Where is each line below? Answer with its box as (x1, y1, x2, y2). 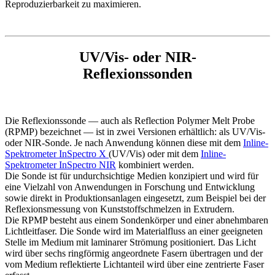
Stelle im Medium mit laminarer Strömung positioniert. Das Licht (5, 236, 256, 247)
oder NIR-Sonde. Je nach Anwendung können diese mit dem (5, 137, 243, 148)
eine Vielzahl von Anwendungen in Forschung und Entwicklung (5, 181, 255, 192)
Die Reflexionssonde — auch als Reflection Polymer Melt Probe (5, 115, 255, 126)
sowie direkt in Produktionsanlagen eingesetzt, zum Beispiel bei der (5, 192, 266, 203)
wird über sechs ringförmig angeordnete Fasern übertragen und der (5, 247, 263, 258)
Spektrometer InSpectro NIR (5, 159, 116, 170)
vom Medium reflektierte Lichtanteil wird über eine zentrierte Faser (5, 258, 264, 269)
